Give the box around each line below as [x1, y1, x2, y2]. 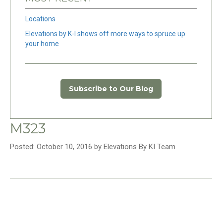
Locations [25, 15, 55, 23]
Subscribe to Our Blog [69, 84, 153, 93]
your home [25, 40, 59, 48]
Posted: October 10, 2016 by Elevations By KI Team [10, 142, 175, 151]
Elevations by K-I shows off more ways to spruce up [25, 30, 185, 38]
